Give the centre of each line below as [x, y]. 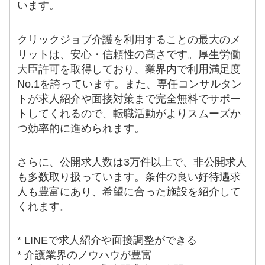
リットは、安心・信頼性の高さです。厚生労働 [129, 54]
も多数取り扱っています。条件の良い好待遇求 [129, 177]
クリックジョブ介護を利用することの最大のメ [129, 39]
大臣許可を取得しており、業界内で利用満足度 [129, 69]
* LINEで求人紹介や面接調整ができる [107, 240]
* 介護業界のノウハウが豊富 [85, 255]
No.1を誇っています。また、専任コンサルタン [130, 84]
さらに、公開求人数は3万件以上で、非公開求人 [132, 162]
